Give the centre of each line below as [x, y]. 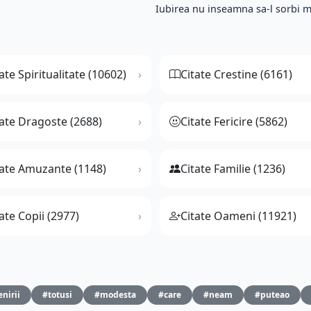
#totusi [57, 295]
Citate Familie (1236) [233, 169]
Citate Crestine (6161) [236, 75]
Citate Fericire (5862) [234, 122]
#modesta [115, 295]
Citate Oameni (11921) [238, 216]
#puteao [272, 295]
